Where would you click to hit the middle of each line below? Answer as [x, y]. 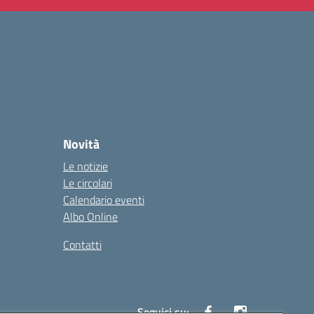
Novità [81, 144]
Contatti [82, 245]
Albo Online [90, 217]
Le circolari [88, 183]
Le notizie [86, 166]
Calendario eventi [104, 200]
